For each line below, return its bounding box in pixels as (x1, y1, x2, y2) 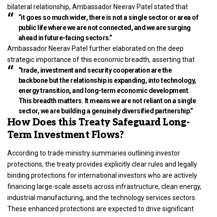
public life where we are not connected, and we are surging (18, 23, 191, 31)
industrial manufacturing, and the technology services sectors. (7, 194, 197, 202)
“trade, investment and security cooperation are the (18, 66, 171, 74)
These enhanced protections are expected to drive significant (7, 205, 194, 213)
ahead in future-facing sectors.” (18, 33, 112, 42)
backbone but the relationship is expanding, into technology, (18, 76, 196, 84)
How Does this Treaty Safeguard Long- (7, 116, 190, 128)
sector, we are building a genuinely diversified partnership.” (18, 107, 193, 115)
